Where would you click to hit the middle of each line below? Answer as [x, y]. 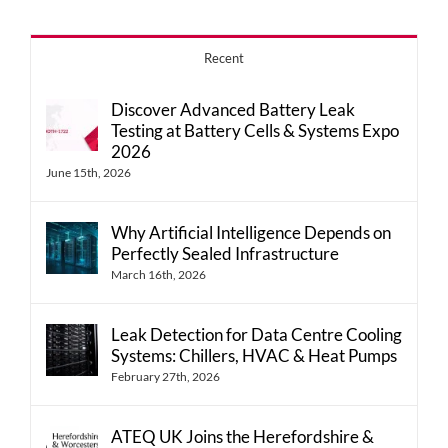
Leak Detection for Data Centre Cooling [256, 335]
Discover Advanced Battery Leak [233, 110]
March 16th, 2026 [158, 275]
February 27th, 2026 [165, 377]
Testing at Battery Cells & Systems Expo [255, 131]
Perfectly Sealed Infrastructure [225, 254]
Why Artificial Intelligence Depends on [251, 233]
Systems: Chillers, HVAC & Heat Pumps [254, 356]
